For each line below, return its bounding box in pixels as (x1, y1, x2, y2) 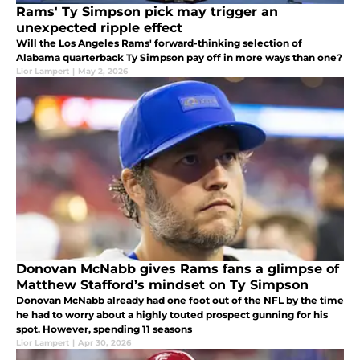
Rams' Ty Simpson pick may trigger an (16, 3, 278, 19)
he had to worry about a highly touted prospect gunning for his (16, 308, 328, 321)
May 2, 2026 (78, 65, 128, 76)
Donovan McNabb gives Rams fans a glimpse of (16, 260, 339, 276)
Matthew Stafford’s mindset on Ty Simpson (16, 276, 309, 292)
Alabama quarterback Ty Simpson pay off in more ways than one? (16, 51, 342, 63)
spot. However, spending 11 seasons (16, 322, 192, 335)
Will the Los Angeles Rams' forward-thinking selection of (16, 36, 302, 49)
